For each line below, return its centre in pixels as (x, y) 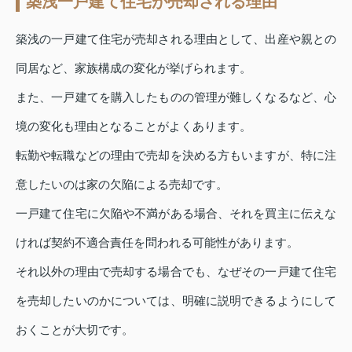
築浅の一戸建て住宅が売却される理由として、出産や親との (176, 38)
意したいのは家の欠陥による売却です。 (122, 184)
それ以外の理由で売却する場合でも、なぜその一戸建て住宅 (176, 271)
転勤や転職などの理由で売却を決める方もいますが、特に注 (176, 155)
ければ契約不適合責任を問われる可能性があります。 (157, 242)
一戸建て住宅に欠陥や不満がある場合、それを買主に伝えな (176, 213)
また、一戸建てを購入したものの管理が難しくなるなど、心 (176, 97)
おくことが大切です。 (75, 329)
